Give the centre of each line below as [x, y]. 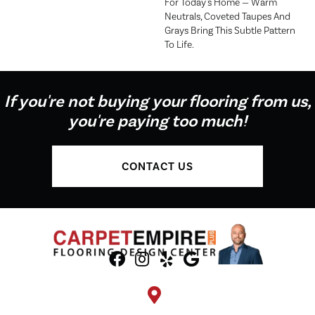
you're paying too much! [157, 122]
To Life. [179, 45]
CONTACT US [157, 167]
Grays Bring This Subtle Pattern [230, 31]
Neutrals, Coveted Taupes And [227, 17]
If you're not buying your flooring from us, [157, 102]
